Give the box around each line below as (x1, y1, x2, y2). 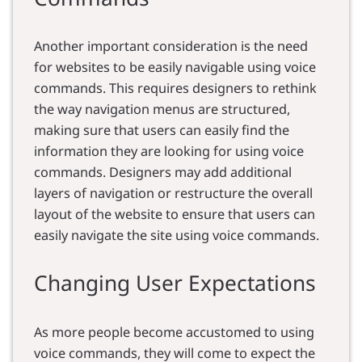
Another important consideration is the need (33, 37, 308, 56)
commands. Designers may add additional (33, 163, 292, 182)
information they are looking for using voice (33, 142, 304, 161)
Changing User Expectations (33, 268, 316, 298)
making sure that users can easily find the (33, 121, 289, 140)
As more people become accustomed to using (33, 322, 314, 341)
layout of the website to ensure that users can (33, 205, 315, 224)
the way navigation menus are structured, (33, 100, 290, 119)
